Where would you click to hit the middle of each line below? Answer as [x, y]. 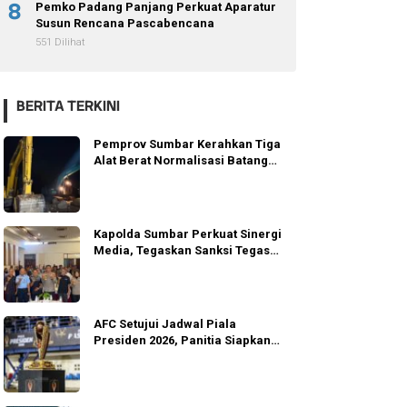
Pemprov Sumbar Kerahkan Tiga [188, 144]
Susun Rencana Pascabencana [125, 23]
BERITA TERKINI [69, 105]
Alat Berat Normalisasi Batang [181, 160]
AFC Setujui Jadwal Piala [165, 323]
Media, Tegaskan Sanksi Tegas [182, 250]
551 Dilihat [61, 42]
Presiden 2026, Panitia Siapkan [183, 340]
